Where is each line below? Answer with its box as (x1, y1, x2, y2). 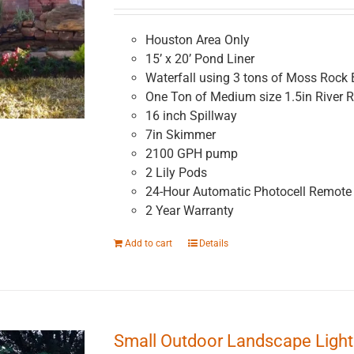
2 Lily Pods (145, 165, 207, 181)
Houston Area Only (145, 32, 250, 48)
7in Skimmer (145, 127, 216, 143)
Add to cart (124, 238, 172, 250)
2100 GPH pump (145, 146, 238, 162)
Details (198, 238, 228, 250)
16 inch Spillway (145, 108, 237, 124)
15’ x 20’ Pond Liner (145, 51, 254, 67)
